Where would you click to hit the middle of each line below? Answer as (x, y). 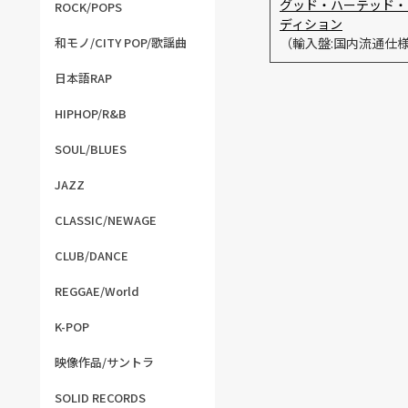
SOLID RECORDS (100, 398)
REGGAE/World (97, 291)
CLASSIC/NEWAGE (106, 220)
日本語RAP (83, 78)
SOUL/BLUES (91, 149)
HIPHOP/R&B (91, 113)
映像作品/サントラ (104, 362)
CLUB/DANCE (92, 255)
